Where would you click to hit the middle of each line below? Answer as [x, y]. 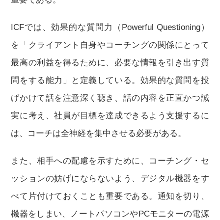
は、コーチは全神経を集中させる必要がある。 [99, 133]
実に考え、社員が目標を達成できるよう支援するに [110, 116]
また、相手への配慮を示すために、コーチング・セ [110, 161]
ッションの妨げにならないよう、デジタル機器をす [110, 179]
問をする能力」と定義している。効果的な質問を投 [110, 80]
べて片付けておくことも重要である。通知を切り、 [110, 196]
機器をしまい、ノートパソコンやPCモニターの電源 [110, 214]
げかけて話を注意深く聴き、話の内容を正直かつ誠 [110, 98]
